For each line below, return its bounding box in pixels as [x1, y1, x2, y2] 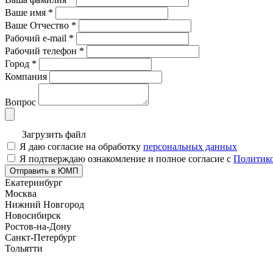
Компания [5, 71, 47, 82]
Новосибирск [5, 210, 61, 221]
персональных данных [143, 141, 237, 152]
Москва [5, 188, 37, 199]
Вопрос [5, 96, 36, 107]
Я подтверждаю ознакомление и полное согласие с [19, 153, 233, 164]
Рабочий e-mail [5, 32, 69, 43]
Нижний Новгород [5, 199, 84, 210]
